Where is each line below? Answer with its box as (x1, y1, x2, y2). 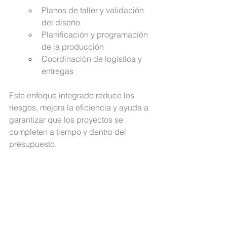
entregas (42, 66, 73, 77)
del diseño (42, 17, 80, 28)
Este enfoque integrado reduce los (9, 90, 136, 101)
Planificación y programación (42, 29, 150, 40)
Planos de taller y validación (42, 5, 146, 16)
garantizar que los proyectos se (9, 115, 125, 125)
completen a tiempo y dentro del (9, 127, 128, 137)
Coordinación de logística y (42, 54, 144, 64)
